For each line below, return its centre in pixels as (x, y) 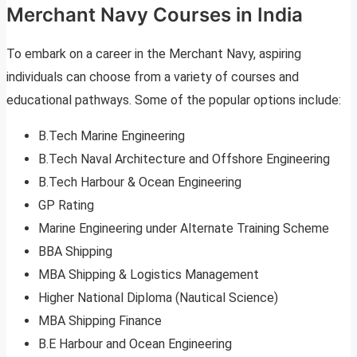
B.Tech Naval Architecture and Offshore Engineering (184, 159)
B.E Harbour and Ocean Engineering (135, 344)
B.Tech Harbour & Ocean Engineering (140, 182)
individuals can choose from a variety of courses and (153, 77)
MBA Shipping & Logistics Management (149, 275)
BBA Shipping (75, 252)
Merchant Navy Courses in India (155, 15)
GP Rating (66, 206)
